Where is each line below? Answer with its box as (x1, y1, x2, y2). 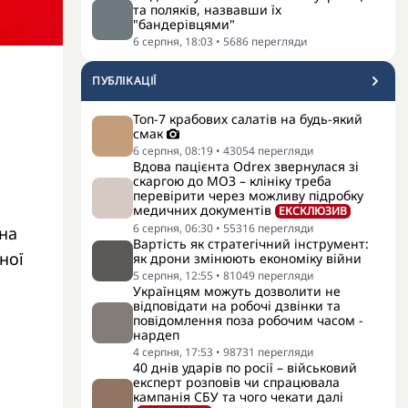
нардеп (133, 326, 179, 343)
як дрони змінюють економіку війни (133, 250, 362, 267)
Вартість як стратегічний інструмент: (133, 235, 369, 252)
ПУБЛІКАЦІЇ (92, 73, 157, 88)
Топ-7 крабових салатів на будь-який (133, 110, 362, 127)
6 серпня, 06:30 (133, 220, 213, 236)
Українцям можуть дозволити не (133, 282, 341, 300)
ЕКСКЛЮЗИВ (279, 203, 347, 219)
